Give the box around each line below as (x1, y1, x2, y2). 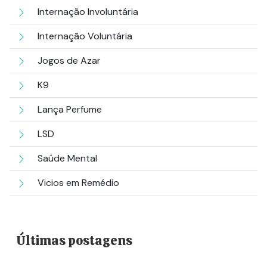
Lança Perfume (37, 103, 102, 116)
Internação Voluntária (37, 29, 132, 42)
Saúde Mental (37, 151, 97, 164)
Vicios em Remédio (37, 176, 119, 189)
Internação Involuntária (37, 5, 138, 18)
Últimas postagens (17, 231, 132, 249)
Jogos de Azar (37, 54, 101, 67)
